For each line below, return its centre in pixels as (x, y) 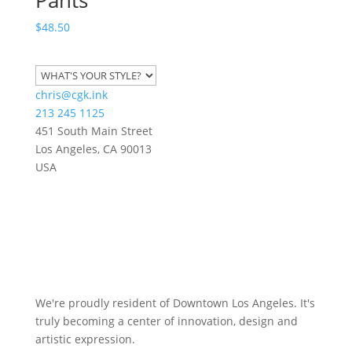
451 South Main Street (93, 130)
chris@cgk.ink (71, 94)
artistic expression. (85, 339)
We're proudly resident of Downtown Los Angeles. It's (175, 302)
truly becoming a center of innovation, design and (166, 321)
